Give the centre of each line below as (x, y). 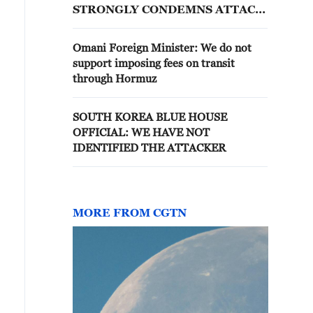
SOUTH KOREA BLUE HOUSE (150, 117)
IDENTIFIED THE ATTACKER (149, 147)
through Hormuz (115, 78)
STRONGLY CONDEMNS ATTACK (168, 9)
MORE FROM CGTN (130, 212)
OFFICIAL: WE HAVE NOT (141, 132)
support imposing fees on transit (154, 63)
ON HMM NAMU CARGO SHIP (159, 24)
